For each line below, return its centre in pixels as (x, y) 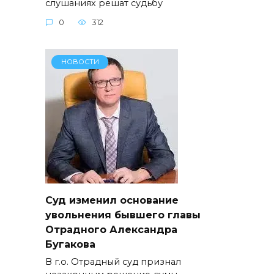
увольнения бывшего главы (123, 215)
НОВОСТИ (80, 62)
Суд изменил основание (112, 200)
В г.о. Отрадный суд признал (113, 262)
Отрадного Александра (111, 230)
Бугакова (70, 244)
